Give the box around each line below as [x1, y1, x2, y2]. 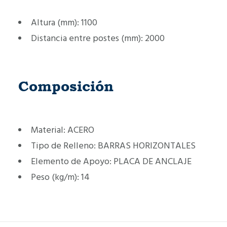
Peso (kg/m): [31, 171, 79, 183]
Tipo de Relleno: [31, 139, 96, 152]
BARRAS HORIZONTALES [98, 139, 196, 152]
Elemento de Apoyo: [31, 155, 111, 168]
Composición [18, 78, 113, 94]
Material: [31, 124, 65, 136]
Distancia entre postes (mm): [31, 32, 143, 45]
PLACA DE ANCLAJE [113, 155, 192, 168]
